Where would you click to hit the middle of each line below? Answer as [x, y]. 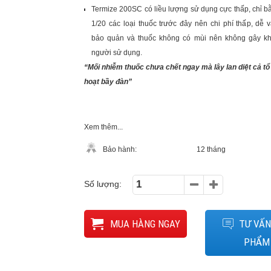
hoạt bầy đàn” [108, 82]
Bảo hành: [120, 149]
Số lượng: [103, 184]
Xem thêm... [103, 127]
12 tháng [211, 149]
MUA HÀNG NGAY [144, 224]
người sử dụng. [117, 53]
